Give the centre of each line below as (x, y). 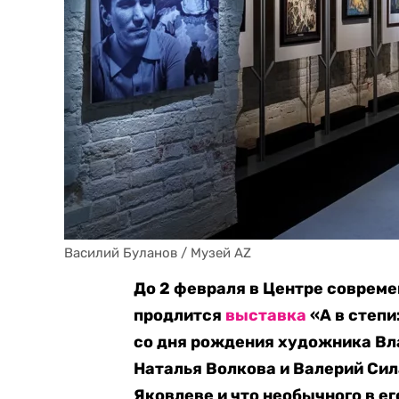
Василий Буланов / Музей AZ (158, 253)
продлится (179, 315)
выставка (266, 315)
